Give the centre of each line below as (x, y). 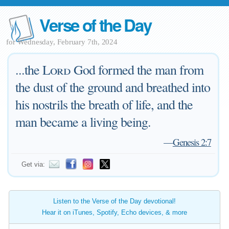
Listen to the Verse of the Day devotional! (114, 201)
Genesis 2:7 (192, 142)
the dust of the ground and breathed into (113, 87)
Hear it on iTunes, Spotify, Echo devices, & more (114, 212)
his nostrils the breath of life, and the (104, 104)
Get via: (33, 164)
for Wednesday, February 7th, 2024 (62, 42)
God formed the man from (137, 70)
